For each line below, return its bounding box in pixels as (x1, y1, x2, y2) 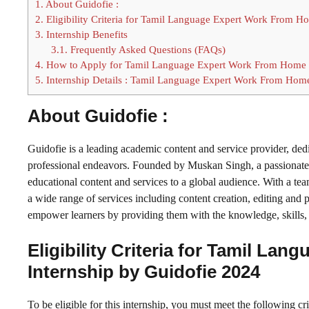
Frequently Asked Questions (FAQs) (67, 43, 226, 55)
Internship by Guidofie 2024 (28, 261, 260, 282)
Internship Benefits (43, 28, 128, 40)
